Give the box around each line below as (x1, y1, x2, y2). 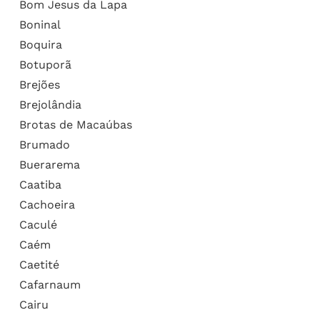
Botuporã (19, 57, 71, 71)
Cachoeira (19, 197, 75, 211)
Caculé (19, 217, 57, 231)
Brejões (19, 77, 60, 91)
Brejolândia (19, 97, 81, 111)
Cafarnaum (19, 277, 81, 291)
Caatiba (19, 177, 61, 191)
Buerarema (19, 157, 80, 171)
